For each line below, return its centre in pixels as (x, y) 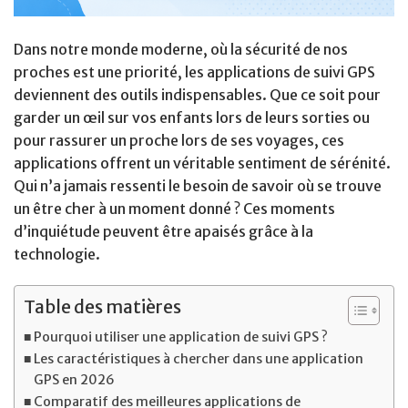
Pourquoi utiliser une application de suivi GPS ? (180, 337)
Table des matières (102, 307)
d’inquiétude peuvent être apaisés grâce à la (163, 232)
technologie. (57, 255)
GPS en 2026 (74, 380)
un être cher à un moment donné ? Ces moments (174, 209)
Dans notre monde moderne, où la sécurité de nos (181, 50)
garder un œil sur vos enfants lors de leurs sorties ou (192, 118)
